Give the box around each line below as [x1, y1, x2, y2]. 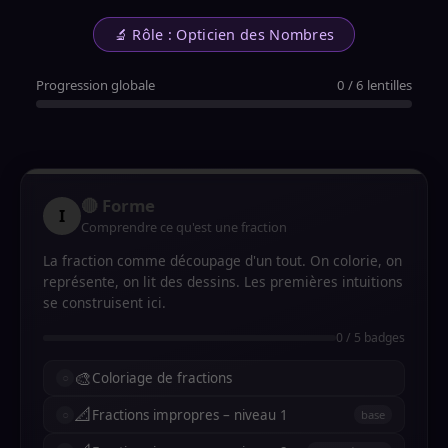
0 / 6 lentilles [337, 76, 412, 94]
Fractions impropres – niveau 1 [92, 405, 288, 424]
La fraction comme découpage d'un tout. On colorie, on [43, 251, 402, 270]
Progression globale [36, 76, 155, 94]
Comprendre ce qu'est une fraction [81, 218, 287, 236]
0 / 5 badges [336, 329, 405, 346]
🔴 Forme [81, 194, 155, 217]
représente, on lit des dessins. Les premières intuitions [43, 272, 403, 291]
